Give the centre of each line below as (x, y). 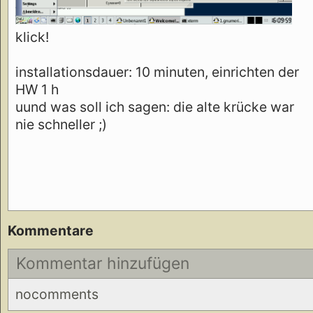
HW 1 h (37, 89)
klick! (32, 37)
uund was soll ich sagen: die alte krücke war (155, 107)
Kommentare (51, 230)
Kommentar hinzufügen (103, 264)
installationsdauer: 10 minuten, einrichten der (157, 72)
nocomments (57, 294)
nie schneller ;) (61, 124)
